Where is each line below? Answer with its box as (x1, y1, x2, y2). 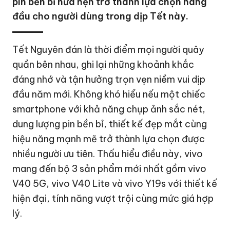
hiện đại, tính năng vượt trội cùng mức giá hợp (12, 193, 214, 204)
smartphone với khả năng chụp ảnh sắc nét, (12, 103, 206, 115)
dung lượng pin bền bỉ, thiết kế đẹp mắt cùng (12, 118, 207, 130)
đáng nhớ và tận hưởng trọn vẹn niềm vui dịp (12, 73, 206, 85)
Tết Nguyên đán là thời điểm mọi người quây (12, 44, 205, 55)
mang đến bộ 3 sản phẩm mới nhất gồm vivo (12, 163, 207, 175)
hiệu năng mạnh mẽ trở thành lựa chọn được (12, 133, 205, 145)
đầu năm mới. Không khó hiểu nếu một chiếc (12, 88, 206, 100)
